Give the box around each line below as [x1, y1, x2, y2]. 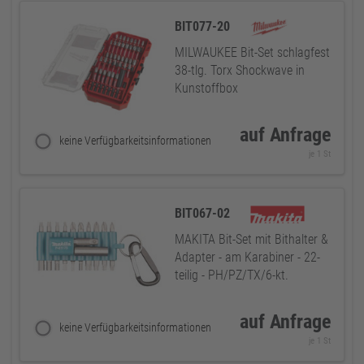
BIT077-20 [175, 19, 233, 34]
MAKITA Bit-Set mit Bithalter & [175, 232, 328, 247]
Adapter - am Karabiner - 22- [175, 249, 320, 265]
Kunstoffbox [175, 80, 238, 96]
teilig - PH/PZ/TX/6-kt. [175, 267, 288, 283]
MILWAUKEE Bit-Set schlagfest [175, 45, 330, 60]
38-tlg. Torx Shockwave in [175, 63, 305, 78]
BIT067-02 [175, 206, 233, 221]
